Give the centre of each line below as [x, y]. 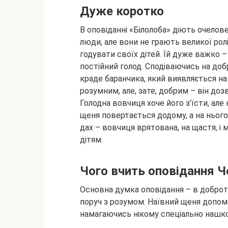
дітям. [91, 139]
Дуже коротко [122, 11]
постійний [100, 66]
